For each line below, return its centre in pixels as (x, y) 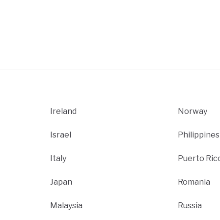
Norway (192, 111)
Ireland (64, 111)
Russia (190, 205)
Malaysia (67, 205)
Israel (61, 135)
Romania (194, 182)
